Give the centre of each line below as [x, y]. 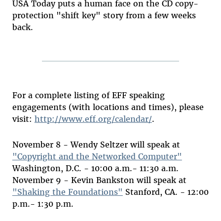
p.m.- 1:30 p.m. [43, 204]
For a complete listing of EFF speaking [88, 95]
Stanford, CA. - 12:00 [166, 192]
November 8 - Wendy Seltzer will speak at [96, 145]
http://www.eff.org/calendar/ [93, 119]
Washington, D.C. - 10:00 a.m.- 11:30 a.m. [95, 168]
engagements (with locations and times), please [108, 107]
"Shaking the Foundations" [67, 192]
